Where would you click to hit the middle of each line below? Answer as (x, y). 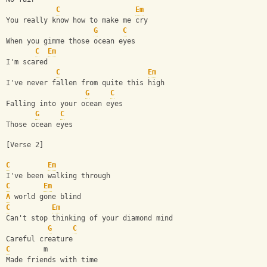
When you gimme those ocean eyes (71, 41)
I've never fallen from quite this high (85, 83)
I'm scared (27, 62)
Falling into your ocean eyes (64, 104)
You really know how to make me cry (77, 21)
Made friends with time (52, 260)
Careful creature (39, 239)
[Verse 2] (25, 145)
